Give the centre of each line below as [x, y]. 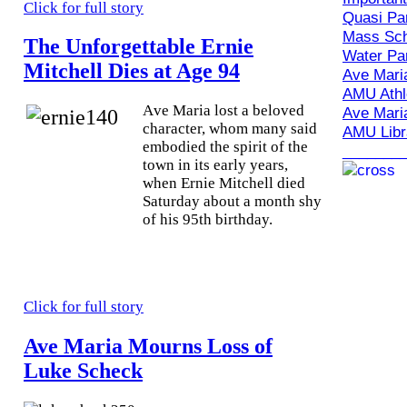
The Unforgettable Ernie [139, 47]
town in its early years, [215, 165]
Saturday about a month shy [232, 202]
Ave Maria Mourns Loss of [148, 347]
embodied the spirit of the [225, 147]
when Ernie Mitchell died [224, 184]
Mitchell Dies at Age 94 [132, 71]
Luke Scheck [83, 371]
